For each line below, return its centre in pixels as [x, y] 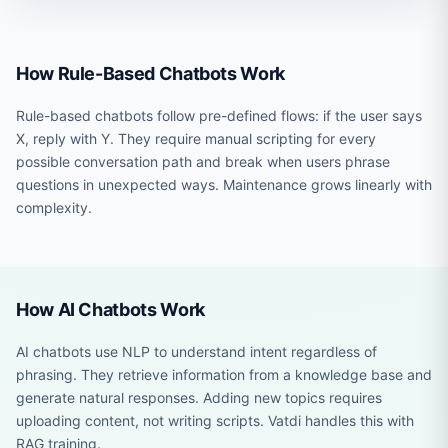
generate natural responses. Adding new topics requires [199, 397]
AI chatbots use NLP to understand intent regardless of [196, 351]
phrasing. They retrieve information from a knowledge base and [224, 374]
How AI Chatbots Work [110, 309]
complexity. [54, 207]
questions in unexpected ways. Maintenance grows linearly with [224, 184]
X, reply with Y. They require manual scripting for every [196, 138]
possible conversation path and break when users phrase [203, 161]
